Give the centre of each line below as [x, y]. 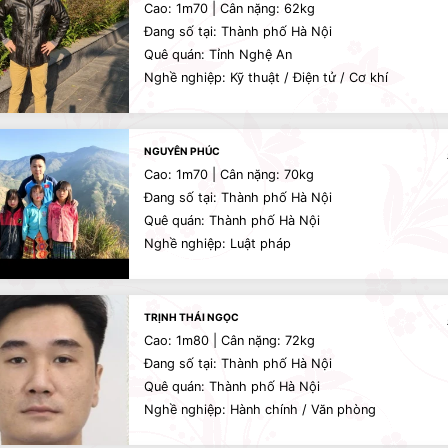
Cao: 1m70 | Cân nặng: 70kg [229, 174]
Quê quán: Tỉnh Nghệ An [218, 54]
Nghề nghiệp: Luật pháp [217, 243]
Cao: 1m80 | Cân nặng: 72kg [229, 340]
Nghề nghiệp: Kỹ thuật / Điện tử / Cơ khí [266, 77]
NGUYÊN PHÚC [182, 151]
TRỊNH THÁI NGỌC [191, 317]
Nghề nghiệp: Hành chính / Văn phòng [260, 409]
